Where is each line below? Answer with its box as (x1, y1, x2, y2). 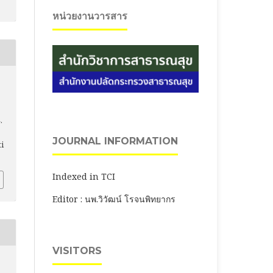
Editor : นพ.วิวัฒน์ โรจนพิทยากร (52, 193, 175, 205)
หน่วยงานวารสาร (52, 10, 127, 22)
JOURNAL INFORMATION (52, 135, 178, 147)
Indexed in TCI (52, 170, 115, 182)
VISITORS (52, 244, 102, 257)
